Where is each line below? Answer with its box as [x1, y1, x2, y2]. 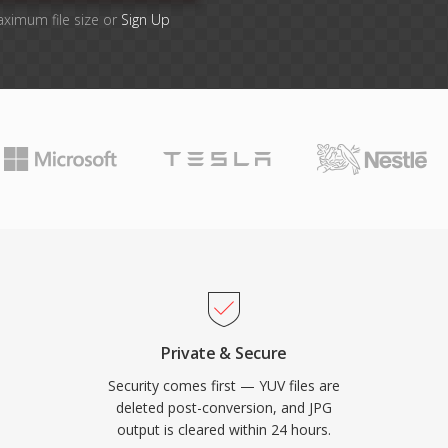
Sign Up [121, 10, 170, 29]
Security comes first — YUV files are [108, 376, 340, 395]
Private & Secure [161, 342, 287, 364]
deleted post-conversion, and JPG [116, 398, 332, 417]
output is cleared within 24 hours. [117, 420, 331, 439]
